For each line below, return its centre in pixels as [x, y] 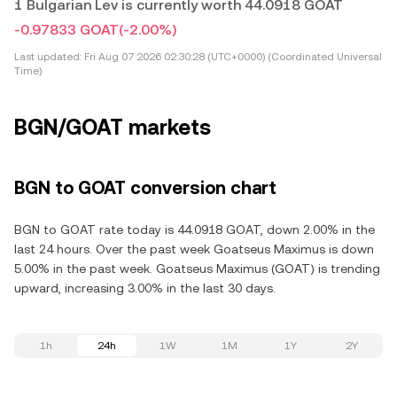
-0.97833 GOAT [66, 30]
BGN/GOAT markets [113, 128]
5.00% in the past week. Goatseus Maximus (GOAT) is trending [197, 269]
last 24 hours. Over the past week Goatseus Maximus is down [194, 249]
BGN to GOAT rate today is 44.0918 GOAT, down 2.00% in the [195, 230]
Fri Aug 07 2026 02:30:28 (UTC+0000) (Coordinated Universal [232, 57]
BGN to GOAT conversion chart [145, 188]
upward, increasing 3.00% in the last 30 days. [145, 288]
